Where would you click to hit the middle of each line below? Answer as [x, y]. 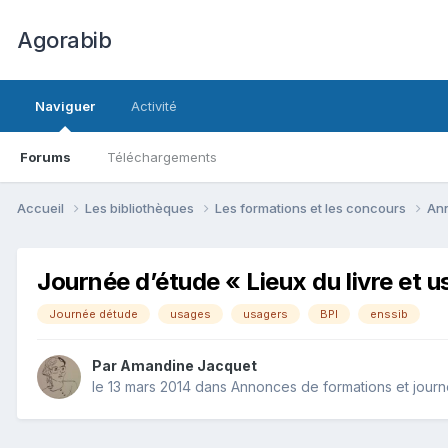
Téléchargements [162, 157]
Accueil [42, 207]
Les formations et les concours [312, 207]
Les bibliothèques [141, 207]
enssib [389, 313]
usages [190, 313]
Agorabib [64, 40]
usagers [265, 313]
